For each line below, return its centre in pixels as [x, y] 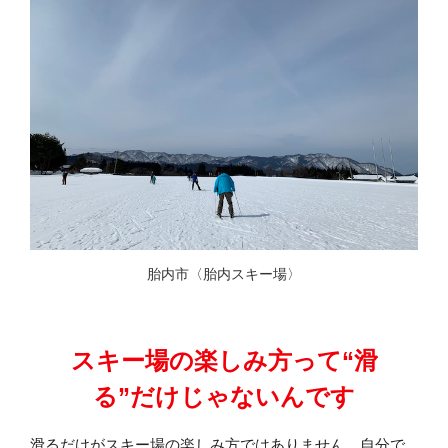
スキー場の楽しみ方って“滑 [224, 361]
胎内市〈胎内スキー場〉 [224, 274]
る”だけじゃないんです [224, 397]
